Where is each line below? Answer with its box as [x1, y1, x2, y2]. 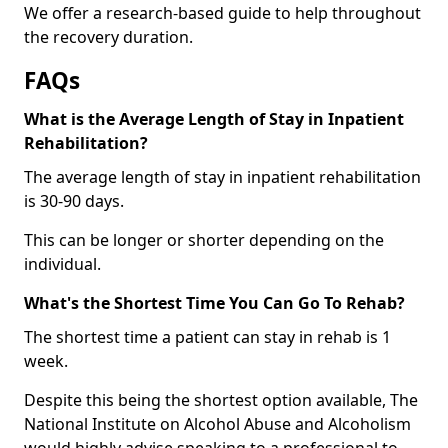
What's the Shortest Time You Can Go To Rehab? [24, 292, 405, 315]
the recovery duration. [24, 26, 193, 49]
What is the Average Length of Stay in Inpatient [24, 108, 404, 131]
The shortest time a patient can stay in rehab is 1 [24, 326, 391, 349]
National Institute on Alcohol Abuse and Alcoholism [24, 413, 411, 436]
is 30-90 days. [24, 190, 124, 213]
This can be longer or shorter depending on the [24, 229, 384, 252]
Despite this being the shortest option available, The [24, 389, 418, 412]
